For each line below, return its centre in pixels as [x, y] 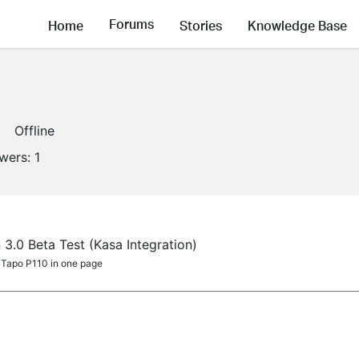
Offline [34, 131]
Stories [201, 25]
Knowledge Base [297, 25]
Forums [131, 24]
